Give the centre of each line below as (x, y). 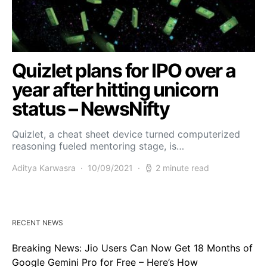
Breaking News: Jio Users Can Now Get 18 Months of (132, 248)
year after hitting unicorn (115, 90)
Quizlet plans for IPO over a (124, 71)
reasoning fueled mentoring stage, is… (98, 146)
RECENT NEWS (38, 223)
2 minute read (182, 168)
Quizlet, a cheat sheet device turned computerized (126, 134)
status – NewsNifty (91, 109)
